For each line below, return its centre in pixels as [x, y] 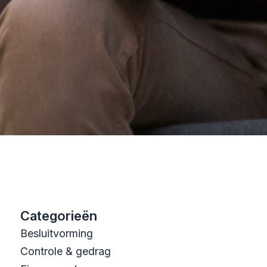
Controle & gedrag [66, 252]
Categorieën [59, 216]
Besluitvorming [57, 234]
